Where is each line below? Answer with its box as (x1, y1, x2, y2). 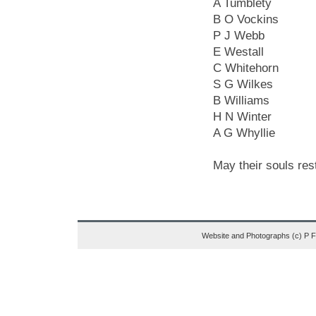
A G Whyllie (213, 126, 275, 140)
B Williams (213, 94, 269, 107)
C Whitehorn (213, 61, 279, 75)
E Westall (213, 45, 264, 59)
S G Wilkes (213, 78, 273, 91)
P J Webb (213, 29, 265, 42)
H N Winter (213, 110, 272, 123)
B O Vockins (213, 13, 279, 26)
